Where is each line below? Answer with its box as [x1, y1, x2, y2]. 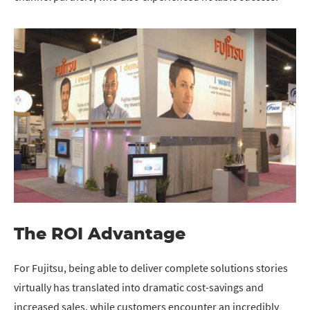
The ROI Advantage [14, 226, 185, 243]
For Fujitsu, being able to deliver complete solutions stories [14, 260, 288, 275]
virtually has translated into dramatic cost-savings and [14, 280, 264, 294]
